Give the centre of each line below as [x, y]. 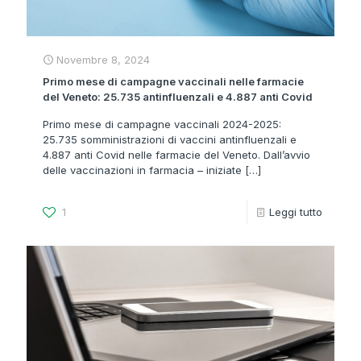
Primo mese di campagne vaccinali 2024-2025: [162, 124]
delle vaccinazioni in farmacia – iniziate [142, 170]
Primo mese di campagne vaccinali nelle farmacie [173, 82]
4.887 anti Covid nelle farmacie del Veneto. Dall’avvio [176, 155]
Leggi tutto [296, 212]
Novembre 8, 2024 [103, 60]
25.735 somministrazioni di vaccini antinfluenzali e [170, 140]
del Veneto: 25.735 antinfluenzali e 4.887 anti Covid [178, 97]
